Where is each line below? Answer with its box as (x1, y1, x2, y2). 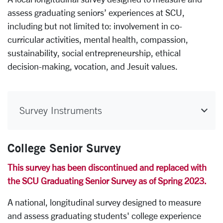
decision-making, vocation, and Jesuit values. (7, 61, 180, 71)
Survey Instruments (19, 105, 102, 116)
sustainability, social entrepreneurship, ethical (7, 48, 181, 58)
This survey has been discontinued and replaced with (7, 162, 207, 172)
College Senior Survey (7, 140, 121, 155)
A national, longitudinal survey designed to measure (7, 197, 201, 207)
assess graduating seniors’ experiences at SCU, (7, 7, 185, 17)
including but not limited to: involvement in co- (7, 21, 182, 31)
